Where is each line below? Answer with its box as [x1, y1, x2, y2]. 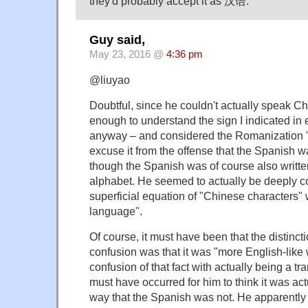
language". [89, 204, 142, 217]
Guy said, [89, 32, 145, 47]
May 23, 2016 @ [89, 48, 166, 60]
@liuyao [89, 73, 130, 86]
